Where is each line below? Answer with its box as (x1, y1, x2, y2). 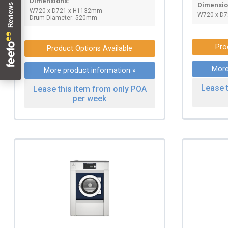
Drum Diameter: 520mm (29, 14, 97, 22)
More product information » (43, 66, 136, 75)
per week (73, 94, 107, 104)
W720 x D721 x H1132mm (29, 7, 102, 15)
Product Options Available (47, 44, 133, 53)
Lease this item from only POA (33, 84, 147, 94)
